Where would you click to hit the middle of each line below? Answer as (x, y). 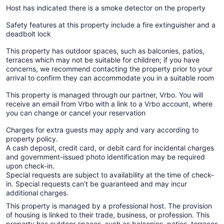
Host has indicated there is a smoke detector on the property (106, 7)
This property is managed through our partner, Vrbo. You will (104, 94)
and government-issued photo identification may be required (105, 156)
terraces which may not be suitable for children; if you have (103, 59)
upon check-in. (30, 165)
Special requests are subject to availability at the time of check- (110, 174)
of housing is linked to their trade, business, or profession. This (108, 214)
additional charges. (37, 192)
